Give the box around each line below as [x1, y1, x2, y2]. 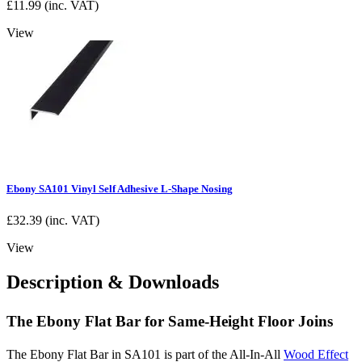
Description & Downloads [6, 271, 219, 293]
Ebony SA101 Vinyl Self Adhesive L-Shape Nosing [6, 183, 233, 196]
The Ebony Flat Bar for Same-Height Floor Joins [6, 313, 333, 330]
